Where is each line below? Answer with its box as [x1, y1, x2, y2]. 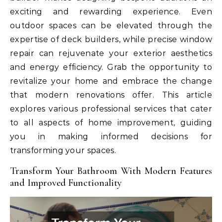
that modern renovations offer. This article [10, 90, 212, 100]
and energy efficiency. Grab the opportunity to [10, 62, 212, 72]
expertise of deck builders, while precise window [10, 34, 212, 44]
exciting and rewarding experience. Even [10, 6, 212, 16]
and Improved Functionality [10, 176, 121, 189]
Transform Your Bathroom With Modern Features [10, 165, 212, 177]
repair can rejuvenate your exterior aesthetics [10, 48, 212, 58]
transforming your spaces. [10, 145, 116, 155]
